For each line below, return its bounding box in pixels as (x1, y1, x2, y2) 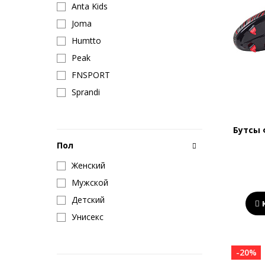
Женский (72, 160, 105, 171)
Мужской (72, 177, 108, 188)
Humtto (72, 35, 101, 46)
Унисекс (72, 211, 104, 222)
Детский (72, 194, 105, 205)
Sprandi (72, 86, 100, 98)
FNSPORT (72, 69, 110, 80)
